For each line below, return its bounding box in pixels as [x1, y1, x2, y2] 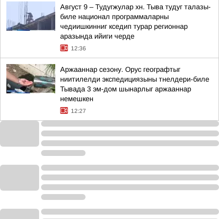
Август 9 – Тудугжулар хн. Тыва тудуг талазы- [60, 3, 211, 11]
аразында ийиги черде [60, 32, 134, 40]
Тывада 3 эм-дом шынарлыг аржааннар [60, 85, 191, 93]
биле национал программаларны [60, 13, 169, 21]
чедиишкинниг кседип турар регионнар [60, 22, 188, 30]
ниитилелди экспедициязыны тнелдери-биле [60, 75, 209, 83]
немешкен [60, 95, 93, 103]
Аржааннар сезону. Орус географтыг [60, 66, 180, 73]
